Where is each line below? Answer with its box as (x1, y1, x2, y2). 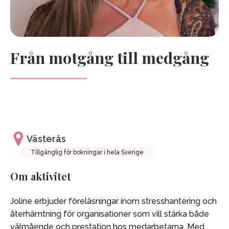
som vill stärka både (131, 209, 209, 219)
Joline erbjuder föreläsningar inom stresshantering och (10, 196, 217, 207)
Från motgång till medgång (10, 47, 209, 68)
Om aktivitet (10, 169, 71, 183)
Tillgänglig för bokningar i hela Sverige (31, 149, 144, 156)
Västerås (27, 133, 66, 144)
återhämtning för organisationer (10, 209, 131, 219)
